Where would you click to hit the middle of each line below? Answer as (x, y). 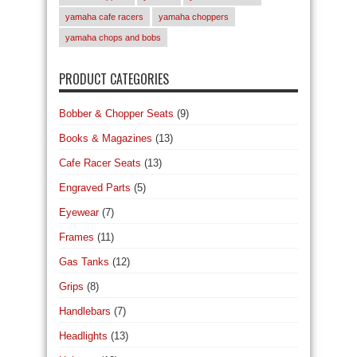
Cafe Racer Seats (100, 163)
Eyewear (79, 212)
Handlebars (85, 311)
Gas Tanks (84, 262)
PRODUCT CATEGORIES (114, 79)
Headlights (83, 336)
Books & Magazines (106, 138)
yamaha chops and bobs (113, 37)
